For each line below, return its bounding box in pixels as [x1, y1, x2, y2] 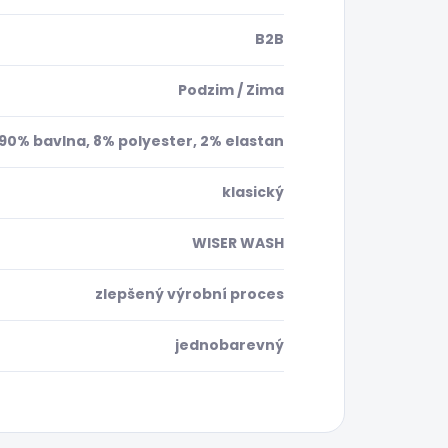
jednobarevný [175, 335, 284, 356]
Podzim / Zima [178, 80, 284, 101]
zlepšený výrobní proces [95, 284, 284, 305]
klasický [222, 182, 284, 203]
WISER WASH [192, 233, 284, 254]
